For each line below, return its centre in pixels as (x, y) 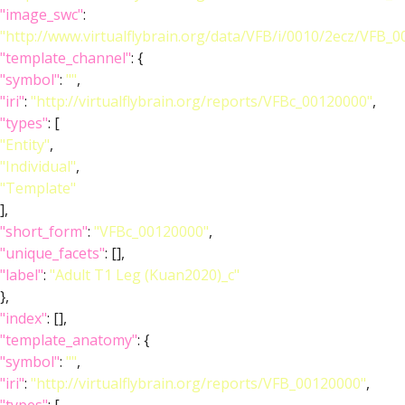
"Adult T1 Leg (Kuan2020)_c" (145, 275)
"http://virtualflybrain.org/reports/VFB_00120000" (198, 383)
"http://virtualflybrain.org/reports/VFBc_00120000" (202, 101)
